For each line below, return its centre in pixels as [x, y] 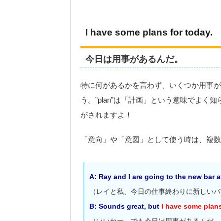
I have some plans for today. [149, 33]
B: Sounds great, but [125, 206]
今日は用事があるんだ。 [134, 59]
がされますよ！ [106, 115]
